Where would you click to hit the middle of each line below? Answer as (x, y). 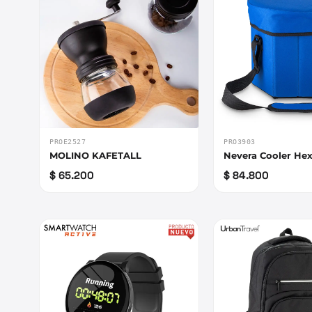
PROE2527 (68, 142)
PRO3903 (240, 142)
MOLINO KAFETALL (95, 156)
